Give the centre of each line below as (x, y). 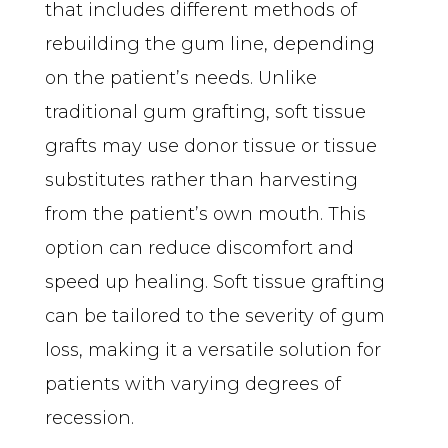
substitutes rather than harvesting (201, 179)
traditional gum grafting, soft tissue (205, 111)
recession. (89, 417)
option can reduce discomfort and (199, 247)
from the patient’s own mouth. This (205, 213)
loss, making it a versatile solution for (213, 349)
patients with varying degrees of (193, 383)
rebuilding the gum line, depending (210, 43)
